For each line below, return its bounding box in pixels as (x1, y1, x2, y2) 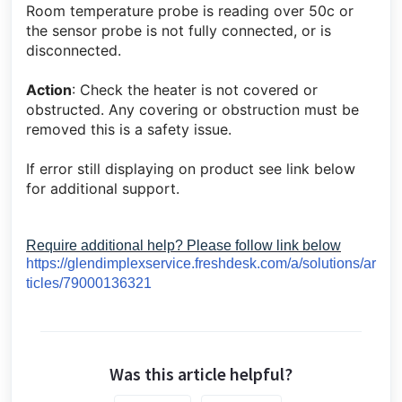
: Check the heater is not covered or (72, 81, 318, 99)
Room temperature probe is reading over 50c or (26, 2, 354, 20)
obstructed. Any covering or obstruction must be (26, 100, 359, 118)
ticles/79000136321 (26, 275, 152, 291)
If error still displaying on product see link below (26, 160, 355, 178)
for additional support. (26, 179, 179, 197)
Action (26, 81, 72, 99)
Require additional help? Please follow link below (26, 238, 341, 253)
